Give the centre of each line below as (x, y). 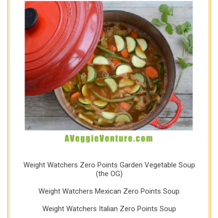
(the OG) (109, 174)
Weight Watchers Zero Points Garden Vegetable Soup (109, 165)
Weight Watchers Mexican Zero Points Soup (109, 191)
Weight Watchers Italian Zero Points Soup (109, 209)
